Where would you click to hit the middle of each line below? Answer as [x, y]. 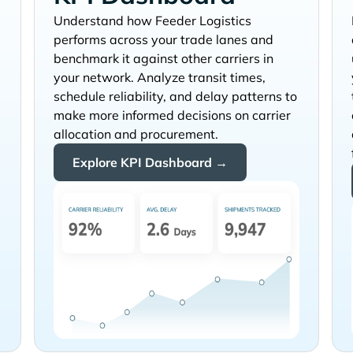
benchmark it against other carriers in [163, 59]
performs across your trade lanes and [163, 40]
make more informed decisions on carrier [172, 115]
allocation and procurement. [136, 134]
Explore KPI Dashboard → [150, 163]
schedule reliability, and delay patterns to [175, 97]
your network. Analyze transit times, [159, 78]
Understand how [102, 21]
